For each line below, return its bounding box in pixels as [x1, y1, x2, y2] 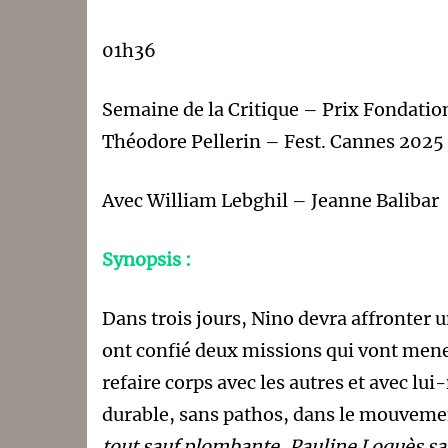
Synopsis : [102, 247, 191, 271]
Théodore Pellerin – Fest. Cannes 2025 [102, 129, 444, 153]
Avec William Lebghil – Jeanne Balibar [102, 188, 439, 212]
